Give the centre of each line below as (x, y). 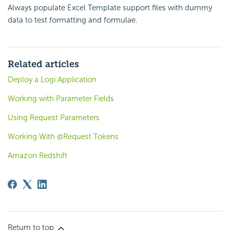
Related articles (43, 64)
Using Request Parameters (54, 118)
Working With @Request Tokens (63, 137)
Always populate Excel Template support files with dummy (110, 8)
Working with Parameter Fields (61, 99)
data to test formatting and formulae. (73, 20)
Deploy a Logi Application (52, 80)
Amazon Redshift (37, 156)
